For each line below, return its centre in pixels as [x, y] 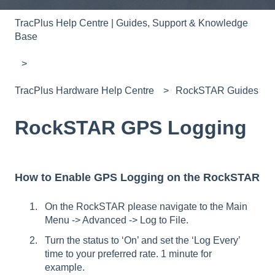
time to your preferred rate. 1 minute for [128, 254]
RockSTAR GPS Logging [131, 127]
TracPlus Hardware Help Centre [84, 91]
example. [65, 267]
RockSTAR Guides [217, 91]
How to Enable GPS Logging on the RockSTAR [137, 178]
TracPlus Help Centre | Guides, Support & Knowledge [131, 23]
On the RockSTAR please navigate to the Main [146, 206]
